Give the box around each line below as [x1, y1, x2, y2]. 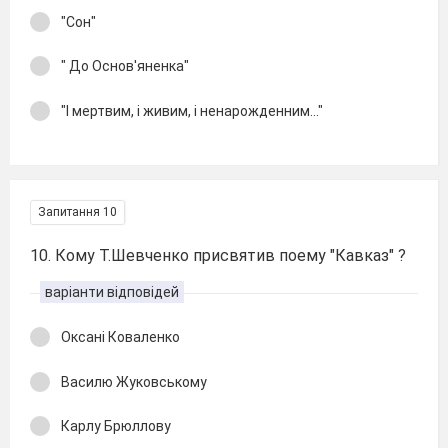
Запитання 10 [38, 205, 117, 219]
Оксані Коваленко [61, 329, 180, 345]
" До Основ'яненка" [61, 58, 189, 74]
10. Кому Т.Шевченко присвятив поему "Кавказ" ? [30, 246, 406, 265]
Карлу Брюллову [61, 418, 171, 434]
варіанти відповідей [45, 284, 179, 300]
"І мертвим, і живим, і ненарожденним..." [61, 102, 323, 119]
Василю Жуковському [61, 373, 207, 390]
